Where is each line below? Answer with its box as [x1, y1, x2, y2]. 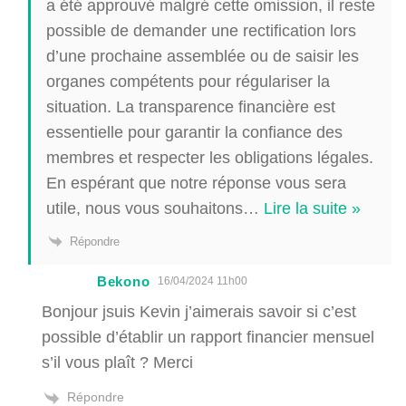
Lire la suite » [264, 198, 361, 217]
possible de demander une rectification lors [46, 21, 356, 40]
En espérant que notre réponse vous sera [46, 173, 346, 192]
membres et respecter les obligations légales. [46, 148, 373, 167]
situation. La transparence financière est [46, 97, 335, 116]
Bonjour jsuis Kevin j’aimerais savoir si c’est [42, 302, 356, 322]
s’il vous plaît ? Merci [42, 353, 193, 372]
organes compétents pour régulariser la [46, 72, 330, 91]
